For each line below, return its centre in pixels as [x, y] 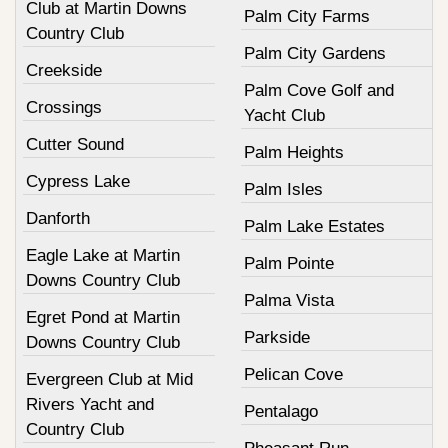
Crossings [64, 107]
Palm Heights [293, 152]
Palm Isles [283, 189]
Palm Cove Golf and [318, 90]
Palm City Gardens [314, 53]
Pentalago [280, 411]
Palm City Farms [306, 16]
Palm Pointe [288, 263]
